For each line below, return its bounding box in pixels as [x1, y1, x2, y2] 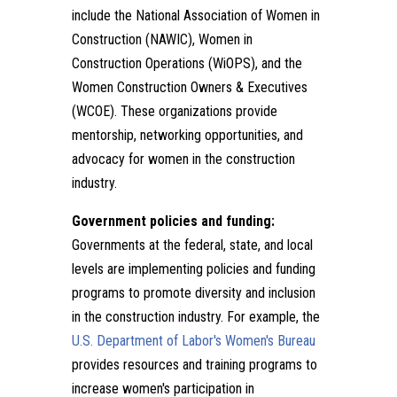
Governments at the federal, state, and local [71, 236, 313, 253]
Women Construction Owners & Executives [71, 78, 307, 96]
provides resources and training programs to [71, 355, 317, 373]
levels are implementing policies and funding [71, 260, 315, 277]
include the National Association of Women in [71, 6, 320, 24]
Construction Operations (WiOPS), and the [71, 54, 302, 72]
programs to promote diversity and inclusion [71, 284, 315, 301]
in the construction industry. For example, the [71, 307, 320, 325]
